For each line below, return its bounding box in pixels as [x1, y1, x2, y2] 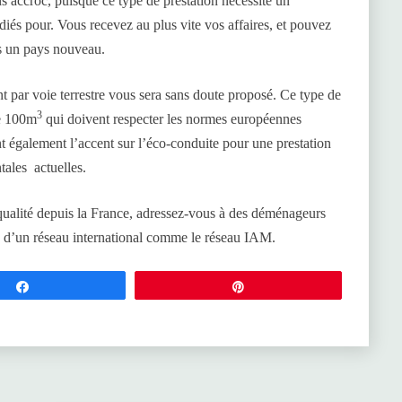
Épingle [257, 280, 297, 293]
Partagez [40, 280, 88, 293]
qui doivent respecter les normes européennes [42, 111, 301, 127]
